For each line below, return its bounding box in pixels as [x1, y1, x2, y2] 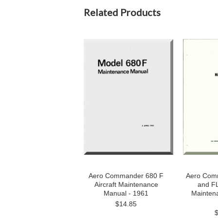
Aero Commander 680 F [89, 172, 163, 180]
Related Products [84, 6, 161, 18]
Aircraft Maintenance [94, 181, 158, 188]
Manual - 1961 [104, 189, 148, 197]
